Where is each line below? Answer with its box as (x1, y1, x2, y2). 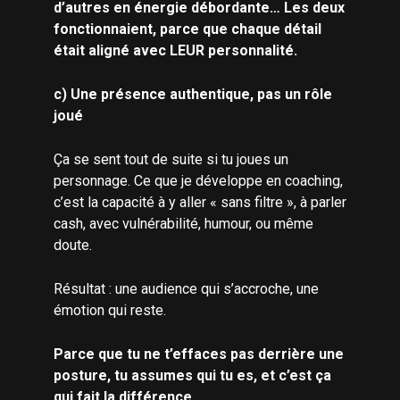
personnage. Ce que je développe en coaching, (54, 172, 343, 190)
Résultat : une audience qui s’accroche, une (54, 280, 319, 298)
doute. (54, 237, 92, 254)
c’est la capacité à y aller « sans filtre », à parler (54, 194, 346, 212)
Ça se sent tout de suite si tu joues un (54, 151, 288, 169)
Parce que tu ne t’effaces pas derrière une (54, 346, 344, 363)
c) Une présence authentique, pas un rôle (54, 86, 332, 104)
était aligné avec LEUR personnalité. (54, 42, 297, 60)
